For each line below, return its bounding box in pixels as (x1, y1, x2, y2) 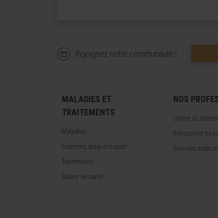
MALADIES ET (62, 94, 111, 104)
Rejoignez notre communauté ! (75, 49, 177, 59)
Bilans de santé (62, 173, 103, 181)
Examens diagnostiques (62, 143, 127, 150)
